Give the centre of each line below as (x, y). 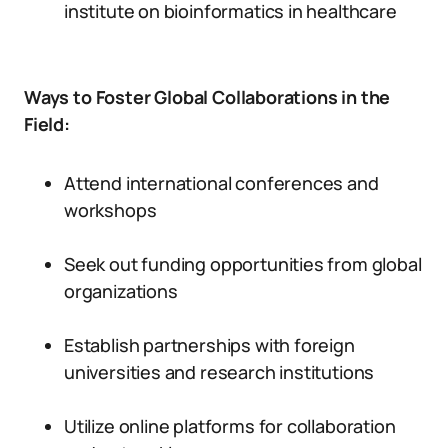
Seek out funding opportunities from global (243, 264)
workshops (110, 210)
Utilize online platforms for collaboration (230, 426)
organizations (121, 291)
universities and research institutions (219, 372)
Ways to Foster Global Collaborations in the (207, 97)
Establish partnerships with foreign (209, 345)
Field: (47, 124)
